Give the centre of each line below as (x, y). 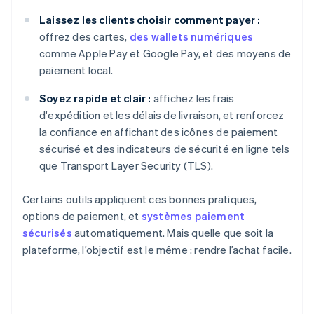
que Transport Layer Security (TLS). (126, 166)
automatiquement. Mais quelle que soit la (173, 233)
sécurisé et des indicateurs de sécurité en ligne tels (165, 149)
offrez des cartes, (84, 37)
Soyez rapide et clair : (95, 98)
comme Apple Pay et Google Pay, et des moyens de (165, 54)
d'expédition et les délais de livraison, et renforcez (162, 115)
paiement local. (76, 70)
